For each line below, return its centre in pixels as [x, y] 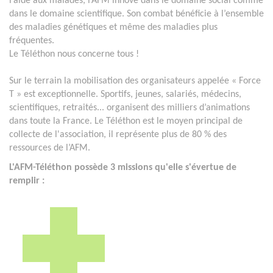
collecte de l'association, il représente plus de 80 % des [118, 134]
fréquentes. [33, 41]
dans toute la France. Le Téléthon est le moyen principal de [126, 121]
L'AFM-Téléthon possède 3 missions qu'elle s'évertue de [123, 167]
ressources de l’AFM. [50, 148]
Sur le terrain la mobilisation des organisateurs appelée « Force [135, 81]
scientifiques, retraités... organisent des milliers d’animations [129, 108]
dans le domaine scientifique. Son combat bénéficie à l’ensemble [136, 14]
